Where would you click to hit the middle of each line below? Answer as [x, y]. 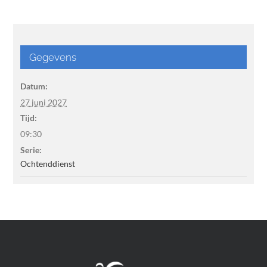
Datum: [34, 86]
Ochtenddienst [48, 163]
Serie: [31, 150]
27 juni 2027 [44, 102]
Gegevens [53, 57]
